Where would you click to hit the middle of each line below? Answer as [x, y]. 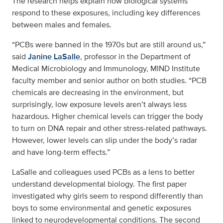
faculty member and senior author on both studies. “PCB [109, 81]
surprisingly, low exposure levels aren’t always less [99, 105]
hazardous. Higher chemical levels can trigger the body [108, 116]
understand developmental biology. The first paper [99, 184]
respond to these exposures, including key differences [106, 13]
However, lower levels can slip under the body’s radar [105, 140]
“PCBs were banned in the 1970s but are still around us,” [109, 45]
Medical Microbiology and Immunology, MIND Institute [106, 69]
